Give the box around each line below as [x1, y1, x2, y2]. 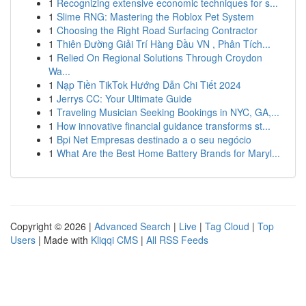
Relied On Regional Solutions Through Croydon [57, 51, 262, 64]
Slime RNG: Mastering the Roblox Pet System [57, 10, 254, 23]
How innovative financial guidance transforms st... [57, 119, 270, 133]
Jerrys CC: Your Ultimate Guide [57, 92, 192, 105]
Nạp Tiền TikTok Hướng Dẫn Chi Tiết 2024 [57, 78, 241, 92]
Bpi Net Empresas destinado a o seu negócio [57, 133, 251, 146]
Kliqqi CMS [91, 233, 138, 247]
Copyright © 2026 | [10, 219, 94, 233]
